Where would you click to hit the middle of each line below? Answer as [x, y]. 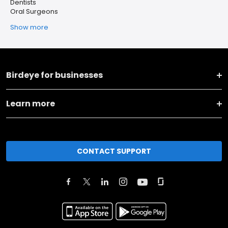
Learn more [31, 104]
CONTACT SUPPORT [114, 151]
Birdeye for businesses [54, 75]
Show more [29, 27]
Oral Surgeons [34, 11]
